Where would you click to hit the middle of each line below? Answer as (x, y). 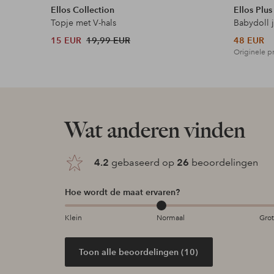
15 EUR (66, 41)
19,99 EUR (109, 41)
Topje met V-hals (84, 23)
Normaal (171, 218)
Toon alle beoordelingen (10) (139, 252)
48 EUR (249, 41)
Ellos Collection (83, 10)
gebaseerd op (143, 163)
